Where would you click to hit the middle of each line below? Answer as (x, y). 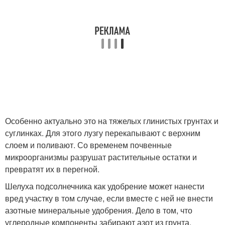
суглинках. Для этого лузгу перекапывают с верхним (103, 133)
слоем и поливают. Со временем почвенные (88, 145)
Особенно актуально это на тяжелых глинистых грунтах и (112, 121)
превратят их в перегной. (52, 169)
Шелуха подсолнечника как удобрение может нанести (105, 186)
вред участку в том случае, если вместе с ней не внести (109, 198)
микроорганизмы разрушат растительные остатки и (101, 157)
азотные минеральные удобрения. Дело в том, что (99, 210)
